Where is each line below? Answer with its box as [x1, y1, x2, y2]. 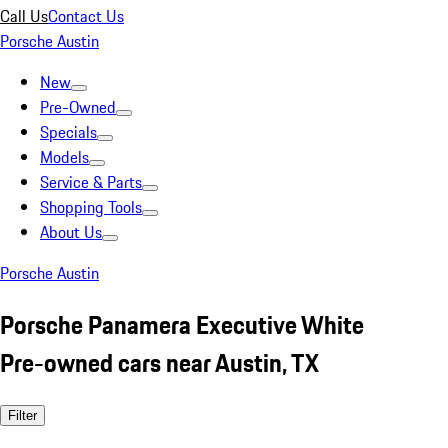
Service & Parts [40, 170, 142, 194]
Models [40, 145, 89, 169]
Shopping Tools [40, 195, 142, 219]
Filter [8, 407, 37, 423]
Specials [40, 120, 97, 144]
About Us [40, 220, 102, 244]
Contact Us [48, 4, 124, 28]
